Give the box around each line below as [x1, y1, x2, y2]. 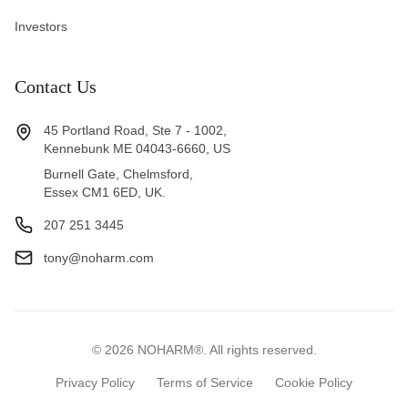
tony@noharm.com [44, 250, 154, 265]
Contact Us [15, 76, 97, 97]
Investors [15, 19, 67, 34]
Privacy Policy [56, 375, 135, 390]
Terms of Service [157, 375, 253, 390]
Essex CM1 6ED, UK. [44, 185, 166, 199]
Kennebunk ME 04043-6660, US [44, 141, 230, 156]
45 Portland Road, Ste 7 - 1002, [44, 123, 227, 138]
